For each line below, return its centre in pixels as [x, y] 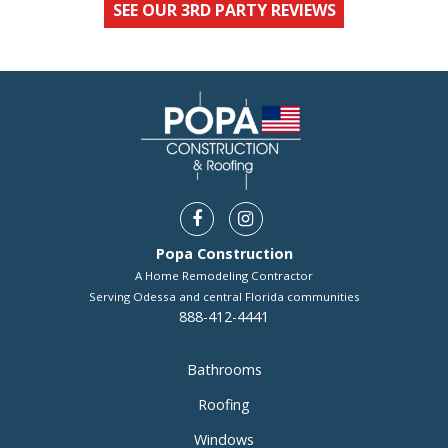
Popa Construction [224, 253]
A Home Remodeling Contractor [224, 275]
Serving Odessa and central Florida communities [224, 296]
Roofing [224, 404]
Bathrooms [224, 369]
